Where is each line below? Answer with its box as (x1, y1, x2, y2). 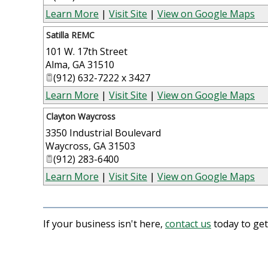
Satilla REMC (46, 29, 95, 41)
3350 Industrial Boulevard (45, 126, 161, 139)
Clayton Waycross (46, 110, 115, 122)
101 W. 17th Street (45, 44, 127, 58)
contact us (165, 217, 211, 230)
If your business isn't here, (43, 217, 165, 230)
